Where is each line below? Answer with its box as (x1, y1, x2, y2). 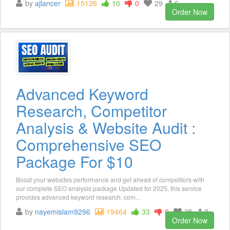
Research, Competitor (16, 99, 167, 122)
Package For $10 (16, 150, 133, 172)
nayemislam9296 (35, 206, 90, 217)
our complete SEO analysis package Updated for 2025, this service (16, 183, 202, 193)
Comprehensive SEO (16, 133, 161, 156)
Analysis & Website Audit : (16, 116, 196, 139)
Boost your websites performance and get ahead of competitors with (16, 175, 204, 184)
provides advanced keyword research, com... (16, 192, 140, 201)
